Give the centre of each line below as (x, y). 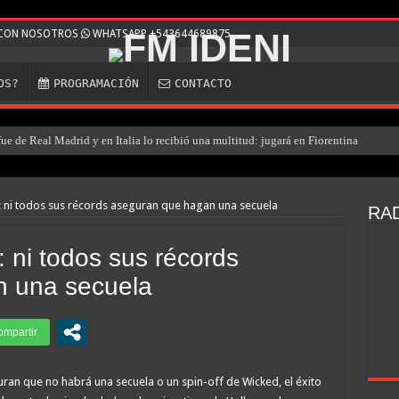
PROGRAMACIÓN (96, 83)
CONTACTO (203, 83)
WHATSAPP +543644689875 (160, 34)
